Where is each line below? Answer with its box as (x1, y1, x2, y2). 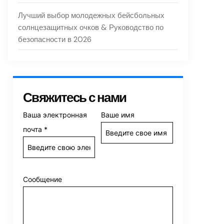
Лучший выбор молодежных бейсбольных (18, 10, 164, 20)
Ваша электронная (23, 110, 87, 119)
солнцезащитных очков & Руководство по (18, 22, 163, 32)
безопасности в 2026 (18, 34, 91, 44)
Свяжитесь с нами (23, 89, 126, 106)
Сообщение (23, 175, 62, 183)
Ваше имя (101, 110, 134, 119)
